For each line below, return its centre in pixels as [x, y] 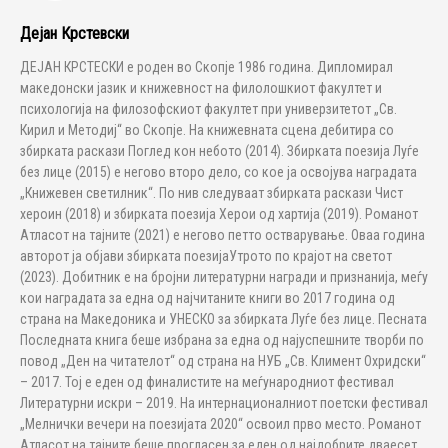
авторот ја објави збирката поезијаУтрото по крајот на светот [206, 256]
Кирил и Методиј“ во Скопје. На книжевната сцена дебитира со [207, 130]
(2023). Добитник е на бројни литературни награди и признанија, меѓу [224, 277]
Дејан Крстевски [74, 33]
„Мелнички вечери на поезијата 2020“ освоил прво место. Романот [220, 424]
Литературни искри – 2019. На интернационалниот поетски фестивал [224, 403]
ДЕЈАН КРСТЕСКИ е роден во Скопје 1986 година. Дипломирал [206, 67]
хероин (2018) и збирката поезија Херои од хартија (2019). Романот [219, 214]
